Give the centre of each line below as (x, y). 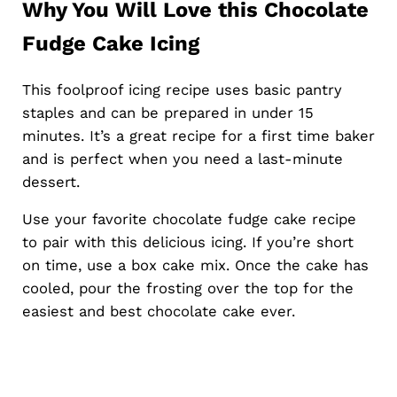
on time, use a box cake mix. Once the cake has (195, 265)
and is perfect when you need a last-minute (182, 158)
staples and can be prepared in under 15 (167, 112)
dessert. (51, 181)
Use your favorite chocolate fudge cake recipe (189, 218)
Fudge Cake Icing (110, 43)
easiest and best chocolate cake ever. (158, 311)
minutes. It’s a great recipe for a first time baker (198, 135)
